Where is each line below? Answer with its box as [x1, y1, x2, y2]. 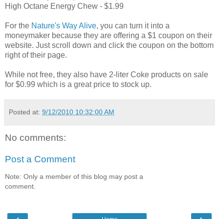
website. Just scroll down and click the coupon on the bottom [5, 41, 214, 50]
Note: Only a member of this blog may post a [5, 173, 143, 181]
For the [5, 22, 31, 30]
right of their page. [5, 51, 67, 60]
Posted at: [9, 108, 42, 116]
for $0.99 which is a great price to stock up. [5, 80, 152, 89]
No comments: [5, 132, 66, 143]
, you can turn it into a [96, 22, 170, 30]
